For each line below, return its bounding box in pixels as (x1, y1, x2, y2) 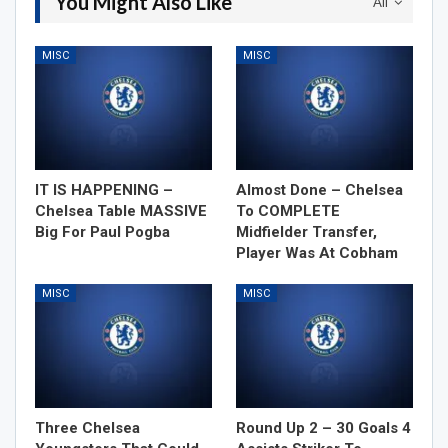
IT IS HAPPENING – (35, 181, 173, 200)
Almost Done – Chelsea (236, 181, 403, 200)
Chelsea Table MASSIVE (35, 202, 207, 221)
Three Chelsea (35, 419, 140, 438)
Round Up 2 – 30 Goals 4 (236, 419, 411, 438)
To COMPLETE (236, 202, 340, 221)
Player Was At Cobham (236, 244, 398, 263)
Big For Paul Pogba (35, 223, 170, 242)
